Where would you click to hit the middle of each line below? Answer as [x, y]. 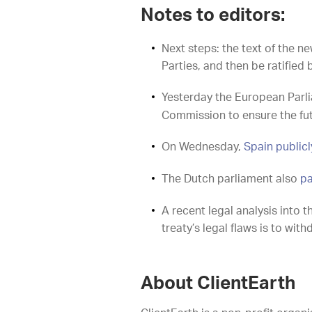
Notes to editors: [213, 15]
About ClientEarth [218, 283]
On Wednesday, [203, 147]
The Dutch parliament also [231, 179]
